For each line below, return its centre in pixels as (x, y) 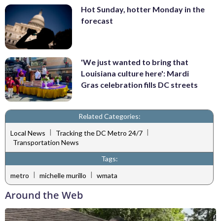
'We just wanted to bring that (135, 62)
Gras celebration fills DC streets (139, 84)
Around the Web (44, 195)
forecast (97, 21)
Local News (28, 133)
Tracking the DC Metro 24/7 (99, 133)
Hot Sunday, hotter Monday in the (143, 9)
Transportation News (46, 143)
